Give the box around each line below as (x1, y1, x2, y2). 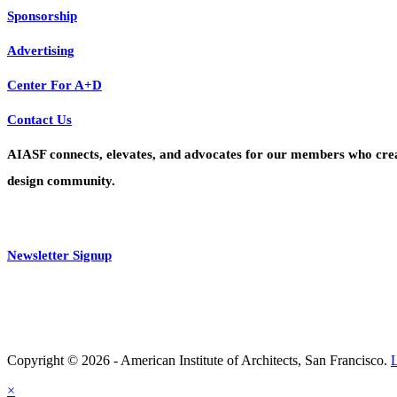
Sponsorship (7, 8, 77, 23)
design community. (7, 173, 115, 188)
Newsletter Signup (7, 247, 112, 262)
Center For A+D (7, 77, 102, 92)
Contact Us (7, 112, 72, 127)
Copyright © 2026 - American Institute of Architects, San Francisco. (7, 352, 391, 368)
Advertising (7, 43, 74, 58)
